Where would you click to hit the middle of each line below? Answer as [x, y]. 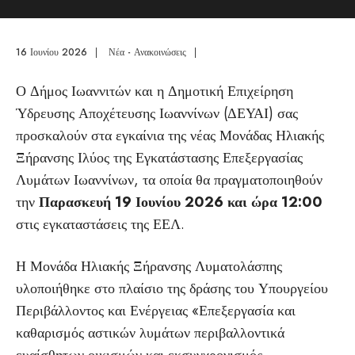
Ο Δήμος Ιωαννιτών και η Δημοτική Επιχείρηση [155, 91]
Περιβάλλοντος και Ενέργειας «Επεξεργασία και [156, 311]
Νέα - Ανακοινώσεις [147, 52]
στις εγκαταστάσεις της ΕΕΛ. [100, 224]
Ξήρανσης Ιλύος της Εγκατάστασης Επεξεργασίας [159, 158]
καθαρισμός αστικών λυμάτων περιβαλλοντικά [150, 333]
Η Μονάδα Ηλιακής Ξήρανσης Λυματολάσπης [149, 266]
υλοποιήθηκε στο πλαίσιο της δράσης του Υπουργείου [172, 288]
